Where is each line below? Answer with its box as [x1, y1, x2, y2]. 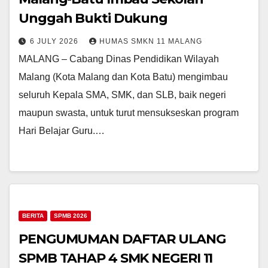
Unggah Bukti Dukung [19, 10, 168, 26]
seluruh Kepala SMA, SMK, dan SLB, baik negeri [19, 90, 226, 100]
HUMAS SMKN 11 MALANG [99, 37, 202, 45]
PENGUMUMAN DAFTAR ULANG [19, 231, 226, 247]
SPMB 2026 [54, 212, 87, 219]
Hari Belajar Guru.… [19, 126, 105, 136]
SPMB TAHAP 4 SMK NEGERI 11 [19, 250, 213, 266]
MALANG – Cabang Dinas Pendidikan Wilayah [19, 54, 219, 64]
